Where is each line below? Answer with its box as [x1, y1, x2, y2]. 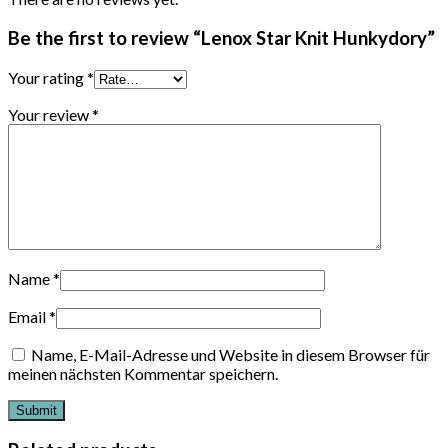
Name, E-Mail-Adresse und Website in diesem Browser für [31, 344, 430, 364]
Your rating [8, 67, 87, 87]
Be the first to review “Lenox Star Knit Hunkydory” [8, 27, 435, 50]
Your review [8, 104, 92, 124]
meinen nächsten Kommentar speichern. [8, 363, 278, 383]
